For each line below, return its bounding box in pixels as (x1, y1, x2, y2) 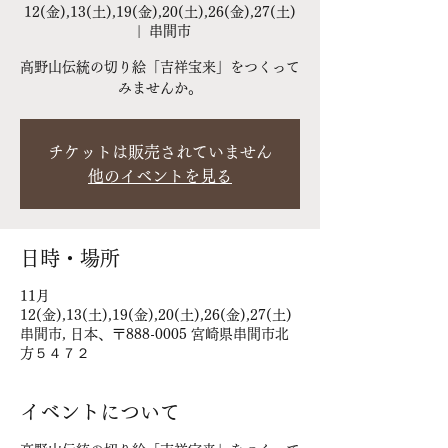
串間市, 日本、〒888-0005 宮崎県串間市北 (20, 327, 289, 341)
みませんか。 (118, 81, 202, 95)
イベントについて (20, 402, 180, 422)
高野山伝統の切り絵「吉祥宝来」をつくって (20, 60, 300, 74)
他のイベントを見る (88, 168, 232, 184)
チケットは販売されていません (48, 144, 272, 160)
